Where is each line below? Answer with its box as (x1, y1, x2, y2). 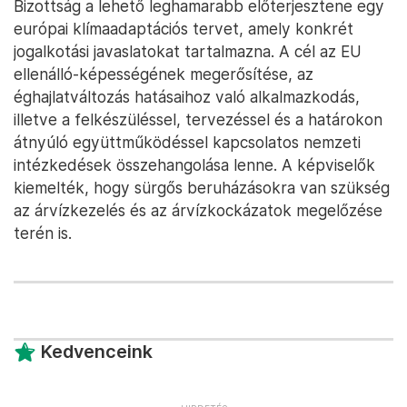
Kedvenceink (41, 341, 153, 362)
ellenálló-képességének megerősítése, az (14, 65, 313, 84)
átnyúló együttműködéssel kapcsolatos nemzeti (14, 133, 361, 152)
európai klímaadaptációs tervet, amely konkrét (14, 19, 353, 38)
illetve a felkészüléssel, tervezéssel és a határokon (14, 110, 382, 129)
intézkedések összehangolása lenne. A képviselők (14, 155, 375, 174)
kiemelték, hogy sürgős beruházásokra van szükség (14, 178, 390, 197)
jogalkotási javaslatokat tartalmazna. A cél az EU (14, 42, 362, 61)
